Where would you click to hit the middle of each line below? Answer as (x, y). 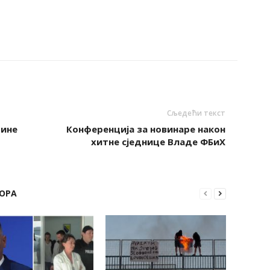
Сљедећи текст (196, 113)
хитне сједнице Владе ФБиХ (158, 142)
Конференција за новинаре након (146, 129)
